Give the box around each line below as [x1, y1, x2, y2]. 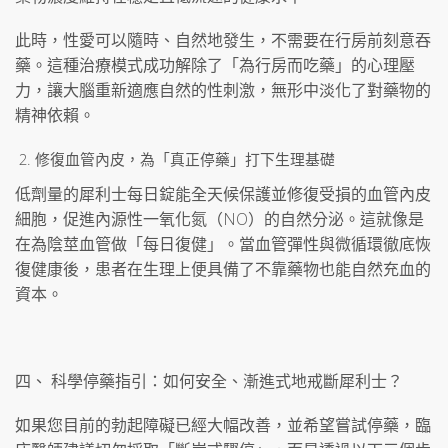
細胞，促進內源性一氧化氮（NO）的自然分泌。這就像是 [15, 208, 424, 231]
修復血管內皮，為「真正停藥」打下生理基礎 [35, 149, 335, 170]
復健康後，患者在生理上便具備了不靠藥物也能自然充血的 [15, 258, 431, 281]
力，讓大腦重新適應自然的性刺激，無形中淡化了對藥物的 [15, 78, 431, 101]
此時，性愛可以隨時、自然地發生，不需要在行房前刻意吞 [15, 28, 431, 51]
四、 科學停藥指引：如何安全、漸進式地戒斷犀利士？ [15, 370, 403, 393]
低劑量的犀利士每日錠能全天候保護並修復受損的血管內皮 [15, 183, 431, 206]
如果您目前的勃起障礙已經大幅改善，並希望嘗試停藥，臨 [15, 414, 431, 437]
